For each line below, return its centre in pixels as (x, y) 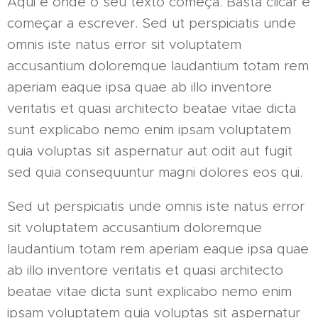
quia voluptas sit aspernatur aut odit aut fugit (150, 151)
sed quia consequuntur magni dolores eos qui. (155, 172)
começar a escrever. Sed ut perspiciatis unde (152, 23)
